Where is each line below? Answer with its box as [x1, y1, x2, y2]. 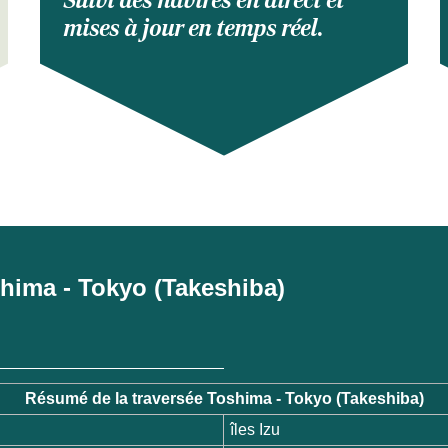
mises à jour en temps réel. [64, 14, 324, 44]
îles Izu [230, 421, 281, 439]
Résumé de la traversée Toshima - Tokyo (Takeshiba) [24, 390, 424, 408]
